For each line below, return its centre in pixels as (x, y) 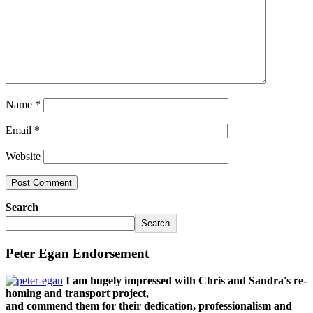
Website (23, 156)
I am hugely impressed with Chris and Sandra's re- (186, 280)
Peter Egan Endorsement (77, 253)
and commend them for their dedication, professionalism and (149, 305)
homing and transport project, (77, 293)
